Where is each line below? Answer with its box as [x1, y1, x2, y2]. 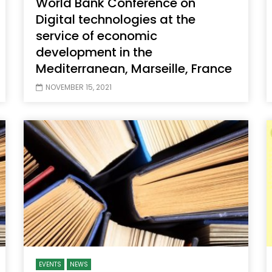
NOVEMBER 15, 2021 [46, 82, 112, 93]
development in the [36, 44, 152, 61]
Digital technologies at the [36, 11, 195, 29]
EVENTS [39, 260, 61, 270]
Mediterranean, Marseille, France [36, 60, 232, 78]
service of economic [36, 27, 157, 45]
